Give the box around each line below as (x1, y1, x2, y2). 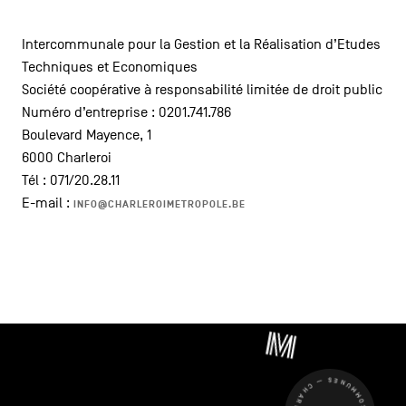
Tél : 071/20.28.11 (21, 172, 120, 188)
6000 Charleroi (21, 150, 111, 166)
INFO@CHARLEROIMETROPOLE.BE (72, 198, 246, 210)
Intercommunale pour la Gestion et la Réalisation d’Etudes (21, 36, 381, 53)
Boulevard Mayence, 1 (21, 127, 151, 143)
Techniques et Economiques (21, 59, 198, 75)
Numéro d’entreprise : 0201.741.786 (21, 104, 231, 121)
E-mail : (21, 195, 73, 211)
